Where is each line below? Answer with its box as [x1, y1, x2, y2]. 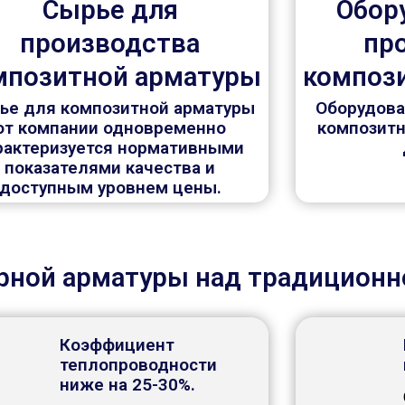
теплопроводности [59, 354, 217, 376]
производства [20, 28, 201, 60]
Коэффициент [59, 334, 174, 356]
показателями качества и [5, 157, 216, 179]
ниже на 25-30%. [59, 374, 195, 396]
